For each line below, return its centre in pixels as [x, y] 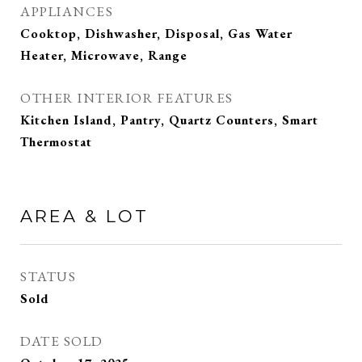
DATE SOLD [62, 341]
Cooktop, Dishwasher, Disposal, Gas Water [156, 34]
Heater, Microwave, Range [104, 55]
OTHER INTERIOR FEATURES [127, 98]
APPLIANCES [67, 11]
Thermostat [56, 142]
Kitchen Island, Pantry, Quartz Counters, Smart [169, 120]
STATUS [48, 276]
